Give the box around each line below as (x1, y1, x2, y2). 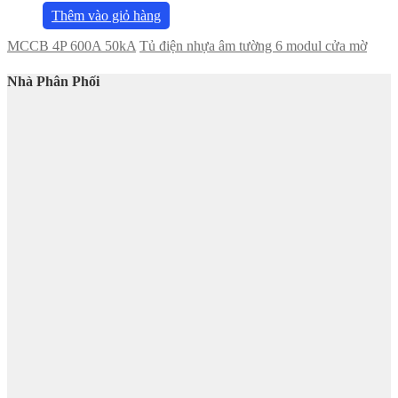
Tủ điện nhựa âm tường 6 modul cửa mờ (139, 38, 367, 54)
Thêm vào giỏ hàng (52, 8, 161, 24)
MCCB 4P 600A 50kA (7, 38, 136, 54)
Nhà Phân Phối (7, 73, 99, 89)
